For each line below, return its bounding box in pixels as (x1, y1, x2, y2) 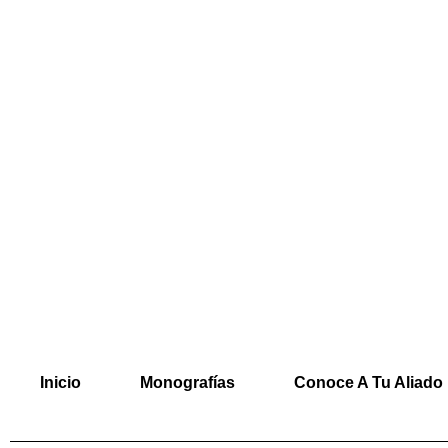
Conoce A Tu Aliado (293, 374, 443, 391)
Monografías (139, 374, 235, 391)
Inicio (39, 374, 81, 391)
